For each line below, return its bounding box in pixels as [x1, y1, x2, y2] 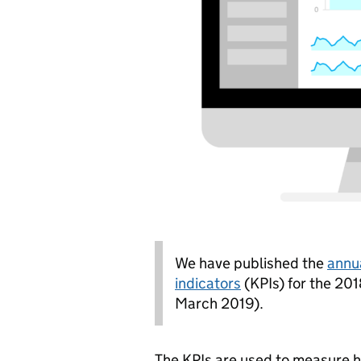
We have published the [175, 254, 327, 272]
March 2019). [175, 294, 263, 313]
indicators [175, 274, 241, 293]
